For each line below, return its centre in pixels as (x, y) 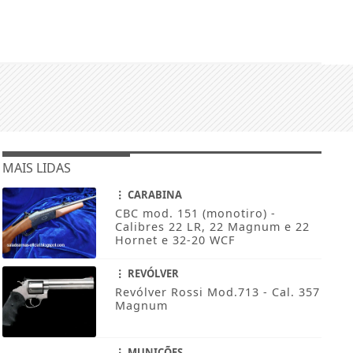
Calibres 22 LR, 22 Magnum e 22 (212, 227)
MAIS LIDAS (36, 168)
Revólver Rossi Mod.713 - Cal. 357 (217, 292)
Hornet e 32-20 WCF (175, 240)
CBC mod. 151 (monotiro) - (195, 214)
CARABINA (153, 195)
